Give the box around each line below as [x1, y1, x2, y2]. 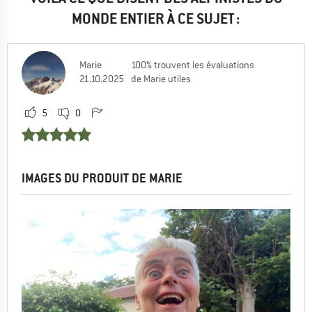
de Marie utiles [131, 72, 191, 85]
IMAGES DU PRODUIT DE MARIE [22, 169, 182, 186]
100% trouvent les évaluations [131, 58, 254, 71]
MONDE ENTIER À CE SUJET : [72, 8, 240, 28]
